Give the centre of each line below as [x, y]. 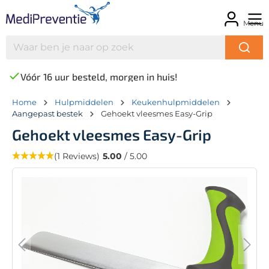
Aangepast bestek [47, 113]
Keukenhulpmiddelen [176, 102]
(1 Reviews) [77, 156]
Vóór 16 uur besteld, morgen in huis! [99, 76]
